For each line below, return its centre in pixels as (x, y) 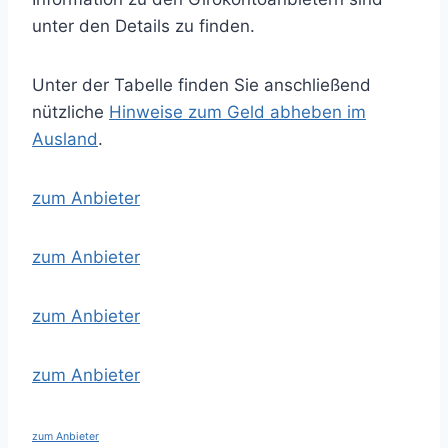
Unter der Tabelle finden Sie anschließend (201, 85)
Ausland (65, 139)
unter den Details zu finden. (143, 26)
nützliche (70, 112)
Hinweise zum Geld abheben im (237, 112)
